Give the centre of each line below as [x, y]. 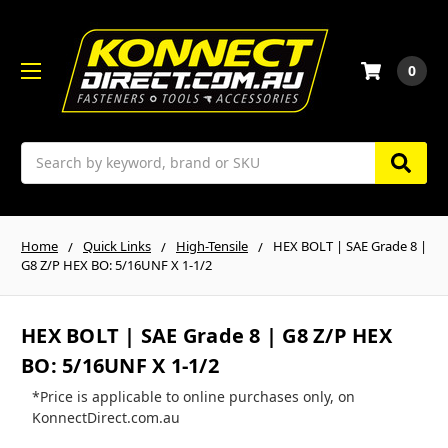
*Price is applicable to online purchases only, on [193, 397]
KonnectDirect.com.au [105, 418]
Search [44, 152]
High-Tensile [212, 245]
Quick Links [117, 245]
